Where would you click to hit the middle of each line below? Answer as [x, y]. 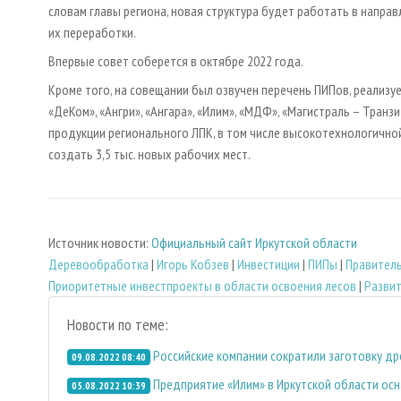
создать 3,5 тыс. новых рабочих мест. [149, 154]
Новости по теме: [118, 324]
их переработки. [92, 33]
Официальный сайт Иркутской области [254, 242]
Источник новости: [100, 242]
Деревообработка [98, 264]
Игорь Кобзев [193, 264]
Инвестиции [269, 264]
